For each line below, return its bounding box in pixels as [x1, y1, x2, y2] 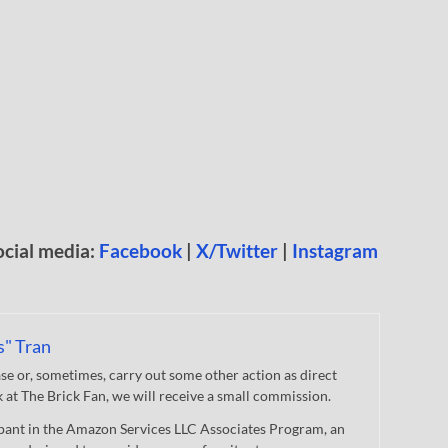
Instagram [292, 239, 378, 263]
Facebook [99, 239, 182, 263]
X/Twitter [196, 239, 278, 263]
